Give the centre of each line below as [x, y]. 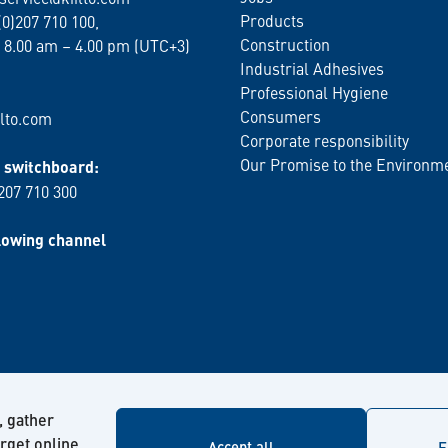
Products [272, 20]
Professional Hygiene [314, 92]
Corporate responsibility [324, 140]
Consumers [280, 116]
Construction [285, 44]
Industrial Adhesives [312, 68]
